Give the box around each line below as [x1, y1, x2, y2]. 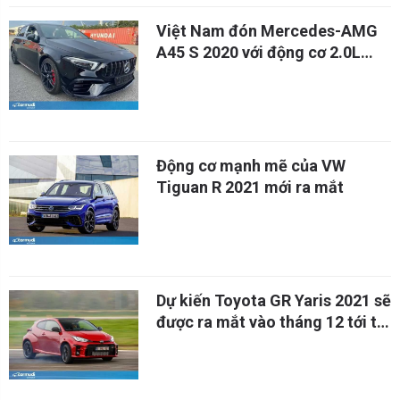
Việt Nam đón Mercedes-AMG [156, 21, 378, 40]
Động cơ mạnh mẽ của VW [156, 156, 346, 175]
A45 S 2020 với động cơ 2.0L [156, 43, 361, 62]
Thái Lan [156, 334, 220, 353]
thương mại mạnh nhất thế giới [156, 64, 380, 83]
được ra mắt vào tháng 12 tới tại [156, 312, 390, 331]
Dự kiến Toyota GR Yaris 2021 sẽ [156, 291, 391, 310]
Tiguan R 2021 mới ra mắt [156, 178, 344, 196]
